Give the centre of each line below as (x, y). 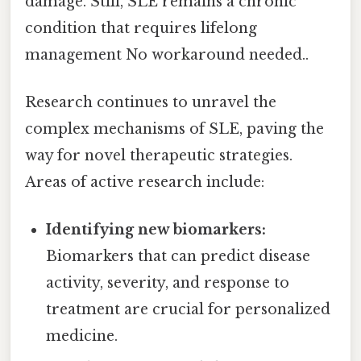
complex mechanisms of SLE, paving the (174, 129)
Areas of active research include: (145, 183)
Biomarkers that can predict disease (178, 257)
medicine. (82, 336)
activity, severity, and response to (168, 283)
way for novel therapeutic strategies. (159, 156)
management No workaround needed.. (167, 54)
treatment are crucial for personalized (189, 310)
